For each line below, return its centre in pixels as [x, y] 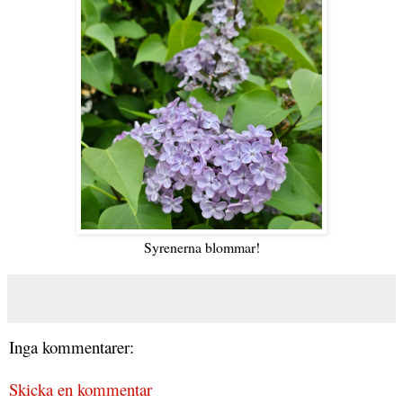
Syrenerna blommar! [201, 246]
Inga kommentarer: [72, 346]
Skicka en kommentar [81, 389]
